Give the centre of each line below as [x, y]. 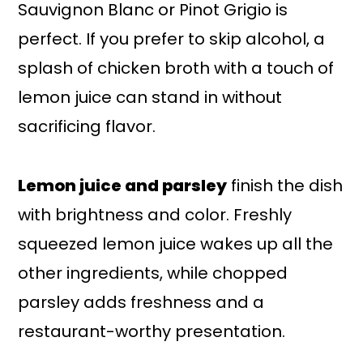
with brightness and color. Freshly [155, 214]
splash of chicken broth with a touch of [176, 68]
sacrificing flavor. [87, 126]
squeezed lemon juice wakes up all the [176, 243]
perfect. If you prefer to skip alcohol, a [172, 38]
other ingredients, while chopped [153, 273]
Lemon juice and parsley [123, 185]
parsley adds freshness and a [141, 302]
